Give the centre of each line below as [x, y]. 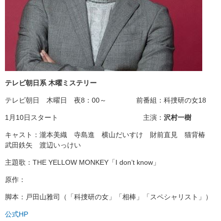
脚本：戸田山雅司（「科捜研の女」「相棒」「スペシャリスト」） [109, 197]
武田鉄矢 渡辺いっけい [43, 145]
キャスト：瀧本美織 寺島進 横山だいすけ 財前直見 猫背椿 [109, 134]
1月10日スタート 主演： [84, 117]
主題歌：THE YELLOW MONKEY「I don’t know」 [82, 162]
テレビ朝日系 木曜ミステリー [51, 83]
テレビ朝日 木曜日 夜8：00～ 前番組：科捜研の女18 [106, 100]
